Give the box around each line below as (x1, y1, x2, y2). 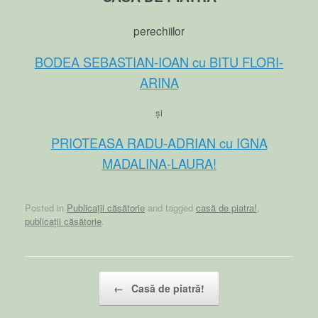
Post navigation (25, 270, 89, 285)
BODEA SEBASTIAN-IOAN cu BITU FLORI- (35, 52, 283, 71)
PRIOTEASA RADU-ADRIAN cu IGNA (50, 133, 268, 153)
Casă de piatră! (128, 280, 204, 295)
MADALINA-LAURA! (102, 154, 216, 173)
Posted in (25, 200, 67, 214)
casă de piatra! (196, 200, 257, 214)
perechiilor (133, 22, 185, 38)
